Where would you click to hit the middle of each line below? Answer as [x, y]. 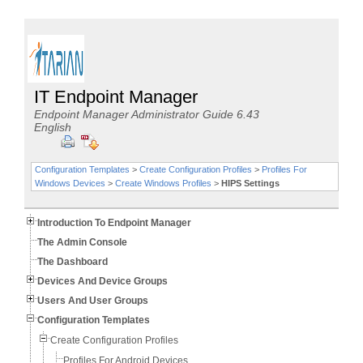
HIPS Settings [250, 183]
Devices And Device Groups [102, 281]
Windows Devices [70, 183]
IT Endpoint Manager [115, 97]
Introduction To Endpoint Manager [114, 223]
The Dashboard [73, 262]
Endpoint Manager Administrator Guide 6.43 [146, 114]
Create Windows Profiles [163, 183]
